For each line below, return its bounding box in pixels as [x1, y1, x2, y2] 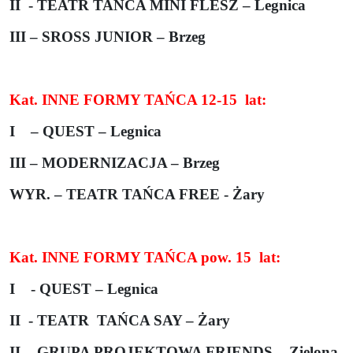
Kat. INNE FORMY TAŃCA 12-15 [9, 91, 237, 108]
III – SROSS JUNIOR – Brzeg [9, 28, 206, 45]
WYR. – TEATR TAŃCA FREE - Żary [9, 185, 265, 203]
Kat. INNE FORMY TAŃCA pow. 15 [9, 248, 251, 266]
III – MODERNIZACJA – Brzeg [9, 154, 220, 171]
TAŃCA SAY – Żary [97, 311, 230, 329]
